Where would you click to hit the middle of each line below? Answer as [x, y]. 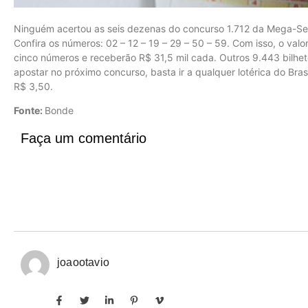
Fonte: [29, 111]
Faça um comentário [84, 138]
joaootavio [83, 262]
